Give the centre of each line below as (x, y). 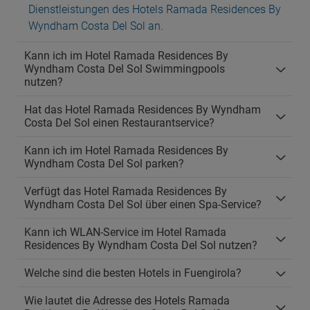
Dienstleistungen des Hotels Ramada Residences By (155, 9)
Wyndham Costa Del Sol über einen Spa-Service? (143, 204)
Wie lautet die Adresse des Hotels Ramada (127, 301)
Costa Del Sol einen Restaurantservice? (119, 123)
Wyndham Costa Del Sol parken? (104, 164)
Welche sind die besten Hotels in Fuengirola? (133, 273)
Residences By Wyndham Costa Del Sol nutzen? (141, 245)
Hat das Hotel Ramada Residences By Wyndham (143, 110)
